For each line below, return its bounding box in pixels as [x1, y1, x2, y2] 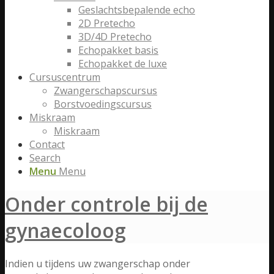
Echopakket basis [78, 43, 158, 57]
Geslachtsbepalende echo [78, 3, 195, 17]
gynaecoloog [5, 217, 126, 244]
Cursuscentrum [29, 70, 100, 84]
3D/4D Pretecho [78, 30, 152, 43]
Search [29, 151, 61, 165]
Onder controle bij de [5, 191, 208, 218]
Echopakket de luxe [78, 57, 167, 70]
